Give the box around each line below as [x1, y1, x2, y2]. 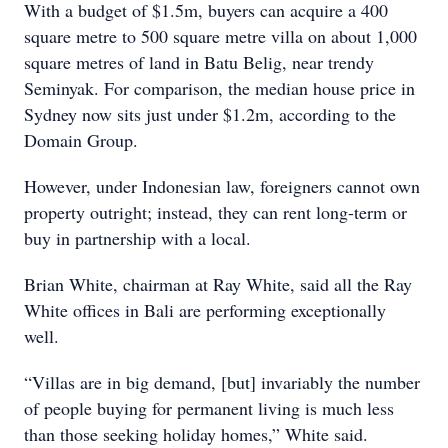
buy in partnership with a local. [24, 226, 251, 250]
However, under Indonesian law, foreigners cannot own [24, 174, 420, 198]
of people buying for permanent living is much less [24, 396, 394, 420]
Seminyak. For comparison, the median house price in [24, 76, 415, 100]
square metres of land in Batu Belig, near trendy [24, 50, 374, 74]
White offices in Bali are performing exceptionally [24, 298, 386, 322]
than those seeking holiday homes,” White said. [24, 422, 368, 446]
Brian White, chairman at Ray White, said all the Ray [24, 272, 412, 296]
